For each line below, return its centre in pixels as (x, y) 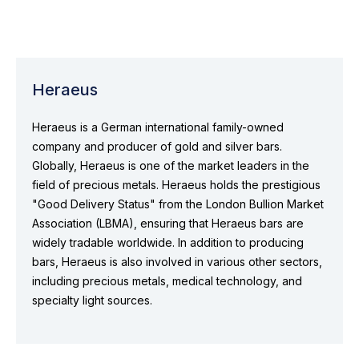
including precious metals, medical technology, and (167, 280)
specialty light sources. (92, 300)
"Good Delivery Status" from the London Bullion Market (178, 204)
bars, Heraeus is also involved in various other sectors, (177, 261)
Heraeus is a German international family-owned (158, 127)
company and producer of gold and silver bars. (157, 146)
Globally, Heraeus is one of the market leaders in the (171, 165)
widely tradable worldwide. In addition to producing (168, 242)
